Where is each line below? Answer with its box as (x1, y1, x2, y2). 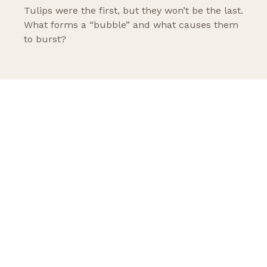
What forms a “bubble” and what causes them (24, 19, 238, 30)
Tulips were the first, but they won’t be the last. (24, 5, 243, 16)
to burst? (24, 33, 66, 45)
